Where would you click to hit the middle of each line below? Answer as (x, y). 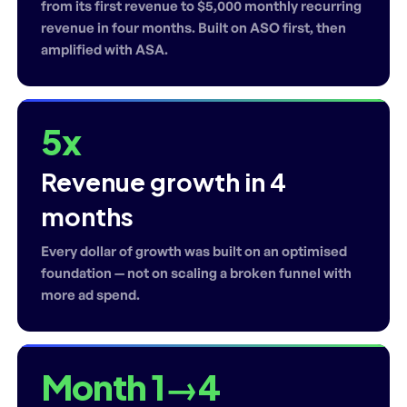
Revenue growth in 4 (164, 181)
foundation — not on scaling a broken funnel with (196, 273)
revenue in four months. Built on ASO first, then (194, 27)
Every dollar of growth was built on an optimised (194, 251)
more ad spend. (90, 294)
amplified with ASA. (104, 49)
